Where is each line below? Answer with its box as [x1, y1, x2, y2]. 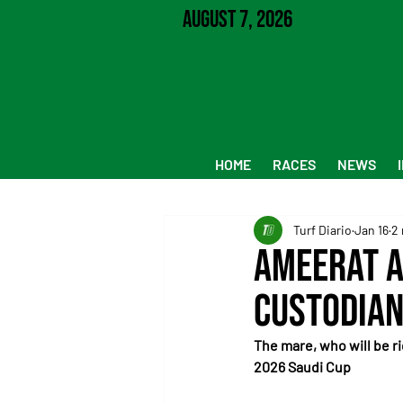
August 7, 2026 [182, 4, 292, 34]
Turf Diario [293, 222, 352, 238]
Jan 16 [354, 222, 389, 238]
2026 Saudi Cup [254, 357, 351, 375]
